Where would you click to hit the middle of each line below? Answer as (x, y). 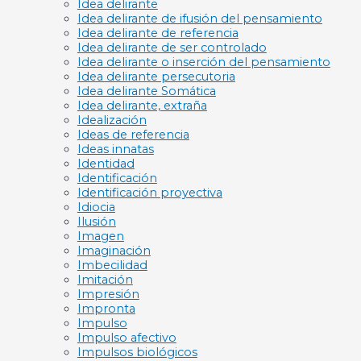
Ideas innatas (115, 149)
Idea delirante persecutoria (156, 77)
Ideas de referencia (133, 135)
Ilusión (96, 222)
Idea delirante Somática (146, 91)
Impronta (106, 309)
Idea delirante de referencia (158, 33)
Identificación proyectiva (149, 193)
